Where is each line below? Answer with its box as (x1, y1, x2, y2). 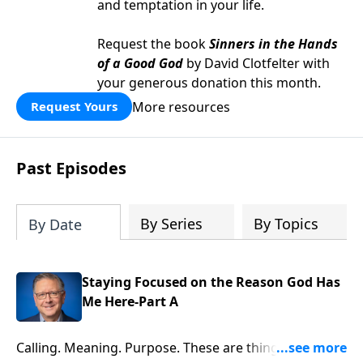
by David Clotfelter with (183, 54, 330, 72)
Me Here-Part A (82, 293, 179, 310)
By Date (28, 215, 82, 234)
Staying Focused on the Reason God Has (82, 273, 341, 291)
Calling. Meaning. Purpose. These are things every (16, 338, 322, 357)
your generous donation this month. (97, 74, 321, 92)
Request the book (97, 35, 209, 53)
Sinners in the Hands (209, 35, 338, 53)
